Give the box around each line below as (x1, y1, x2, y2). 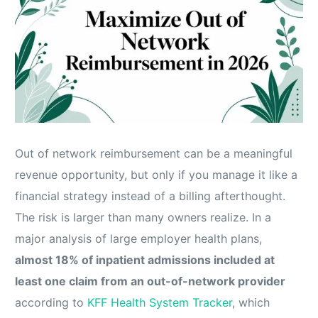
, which (232, 295, 270, 310)
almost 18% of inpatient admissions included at (15, 253, 275, 268)
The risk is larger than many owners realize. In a (15, 210, 272, 225)
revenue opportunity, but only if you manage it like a (15, 168, 298, 182)
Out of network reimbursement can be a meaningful (15, 146, 293, 161)
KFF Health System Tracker (87, 295, 233, 310)
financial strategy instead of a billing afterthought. (15, 189, 286, 204)
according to (15, 295, 88, 310)
